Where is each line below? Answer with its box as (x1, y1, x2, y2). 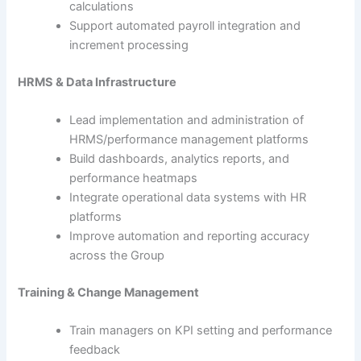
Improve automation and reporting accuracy (69, 229, 310, 244)
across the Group (69, 248, 165, 263)
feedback (69, 342, 121, 358)
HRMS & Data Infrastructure (18, 74, 177, 89)
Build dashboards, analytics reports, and (69, 151, 290, 167)
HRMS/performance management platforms (69, 132, 309, 147)
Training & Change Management (18, 285, 200, 301)
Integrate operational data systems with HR (69, 190, 307, 205)
